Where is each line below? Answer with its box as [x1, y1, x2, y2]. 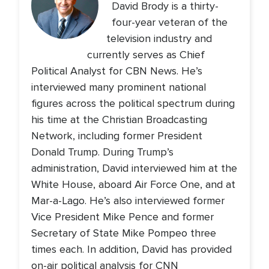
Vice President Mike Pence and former [31, 210, 214, 224]
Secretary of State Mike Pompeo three [31, 226, 216, 240]
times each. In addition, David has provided [31, 243, 232, 256]
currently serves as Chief [87, 48, 205, 62]
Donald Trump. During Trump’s [31, 145, 174, 159]
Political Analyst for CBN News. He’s [31, 64, 202, 78]
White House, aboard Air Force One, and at [31, 178, 235, 192]
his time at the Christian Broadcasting [31, 113, 207, 127]
